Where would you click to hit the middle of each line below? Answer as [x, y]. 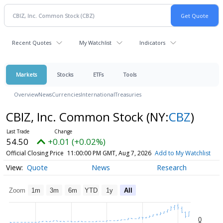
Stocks [65, 74]
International [98, 94]
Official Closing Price [35, 153]
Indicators [152, 43]
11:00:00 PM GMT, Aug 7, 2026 [109, 153]
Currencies [66, 94]
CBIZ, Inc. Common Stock [76, 117]
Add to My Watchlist [182, 153]
